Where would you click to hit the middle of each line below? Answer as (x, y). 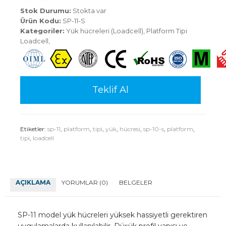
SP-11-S (73, 21)
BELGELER (136, 183)
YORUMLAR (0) (85, 183)
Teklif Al (110, 90)
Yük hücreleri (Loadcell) (105, 31)
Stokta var (89, 11)
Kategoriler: (42, 31)
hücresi (130, 129)
